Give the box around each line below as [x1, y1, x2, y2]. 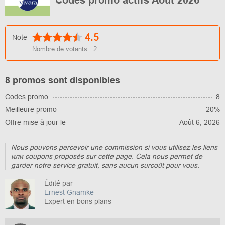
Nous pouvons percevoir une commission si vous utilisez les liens [11, 143, 217, 151]
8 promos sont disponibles [5, 75, 120, 85]
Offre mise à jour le [5, 118, 66, 126]
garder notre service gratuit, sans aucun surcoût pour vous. [11, 161, 199, 169]
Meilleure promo [5, 105, 57, 114]
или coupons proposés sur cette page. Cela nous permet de [11, 152, 202, 160]
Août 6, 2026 [179, 118, 220, 126]
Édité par [44, 179, 73, 187]
